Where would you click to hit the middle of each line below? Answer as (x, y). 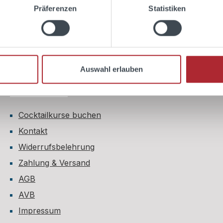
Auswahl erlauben (111, 69)
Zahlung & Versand (54, 163)
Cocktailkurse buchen (60, 115)
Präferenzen (55, 8)
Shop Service (39, 89)
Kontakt (33, 131)
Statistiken (167, 8)
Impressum (40, 211)
